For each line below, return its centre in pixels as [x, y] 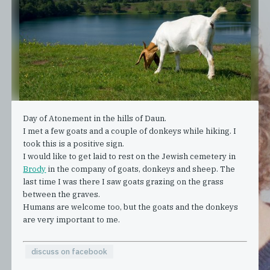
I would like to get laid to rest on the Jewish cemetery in [130, 156]
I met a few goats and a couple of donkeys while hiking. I [130, 131]
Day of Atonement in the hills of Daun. [95, 118]
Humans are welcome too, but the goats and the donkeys [131, 207]
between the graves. [62, 194]
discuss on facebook [69, 251]
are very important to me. [72, 219]
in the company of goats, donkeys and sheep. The [141, 169]
